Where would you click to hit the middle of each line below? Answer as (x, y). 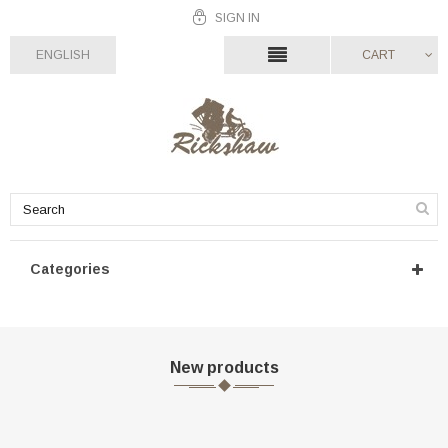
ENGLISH (63, 55)
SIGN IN (237, 18)
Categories (70, 269)
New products (224, 367)
